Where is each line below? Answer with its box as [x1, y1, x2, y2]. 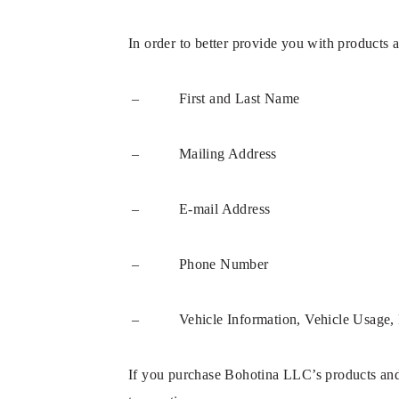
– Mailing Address [128, 146, 277, 161]
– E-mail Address [128, 201, 271, 216]
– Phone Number [128, 256, 269, 272]
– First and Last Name [128, 91, 300, 106]
